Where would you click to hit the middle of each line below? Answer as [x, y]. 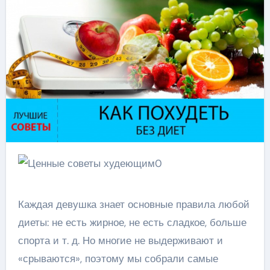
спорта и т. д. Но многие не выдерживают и [120, 241]
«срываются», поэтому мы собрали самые [118, 259]
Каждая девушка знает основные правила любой [133, 205]
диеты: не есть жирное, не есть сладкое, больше [132, 223]
